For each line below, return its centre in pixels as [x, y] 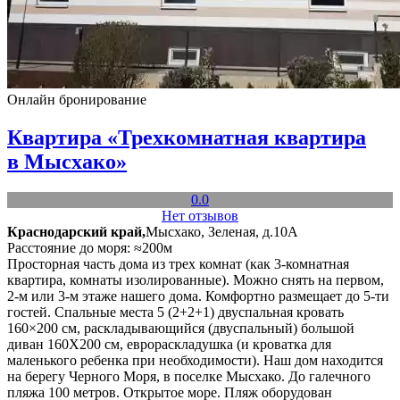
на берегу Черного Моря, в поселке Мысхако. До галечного [189, 376]
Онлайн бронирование [77, 99]
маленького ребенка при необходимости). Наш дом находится [195, 360]
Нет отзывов [200, 215]
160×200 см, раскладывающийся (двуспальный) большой [181, 328]
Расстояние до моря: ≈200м [90, 247]
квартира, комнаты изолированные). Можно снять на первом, [196, 279]
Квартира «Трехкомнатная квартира [187, 137]
